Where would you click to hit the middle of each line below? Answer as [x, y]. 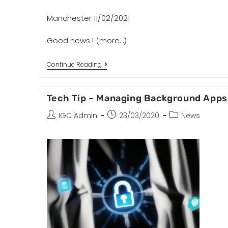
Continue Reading [74, 64]
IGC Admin [78, 116]
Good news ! [71, 40]
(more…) [111, 40]
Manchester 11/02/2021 [88, 18]
